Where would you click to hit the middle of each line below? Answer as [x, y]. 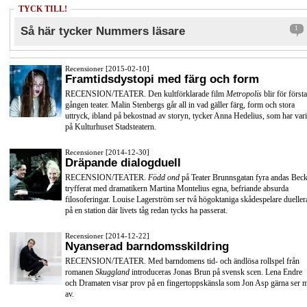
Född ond [165, 178]
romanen [80, 272]
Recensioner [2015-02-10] [107, 68]
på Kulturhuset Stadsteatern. [111, 127]
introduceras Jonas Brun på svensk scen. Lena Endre [216, 272]
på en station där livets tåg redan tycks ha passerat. [146, 211]
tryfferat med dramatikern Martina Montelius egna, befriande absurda [177, 189]
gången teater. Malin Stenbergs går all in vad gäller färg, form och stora [180, 105]
